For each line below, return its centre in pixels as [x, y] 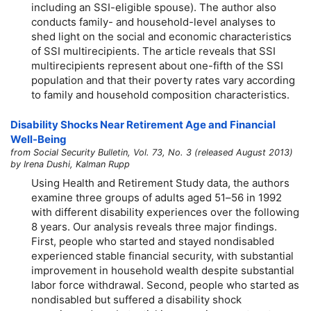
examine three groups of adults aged [123, 197]
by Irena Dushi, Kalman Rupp [70, 165]
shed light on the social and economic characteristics [161, 36]
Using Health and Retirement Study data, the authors [160, 183]
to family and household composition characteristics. [160, 94]
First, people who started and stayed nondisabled [153, 241]
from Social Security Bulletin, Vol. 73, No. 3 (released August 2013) [152, 153]
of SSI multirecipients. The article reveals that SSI [153, 51]
